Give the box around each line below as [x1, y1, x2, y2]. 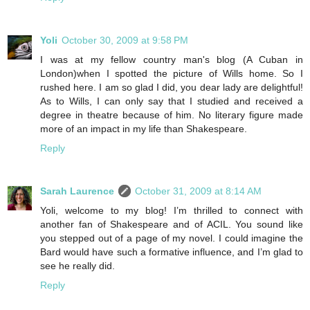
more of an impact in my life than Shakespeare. [40, 122, 247, 134]
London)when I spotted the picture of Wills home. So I [40, 67, 303, 79]
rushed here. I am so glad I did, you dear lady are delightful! [40, 81, 303, 93]
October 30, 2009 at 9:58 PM [62, 34, 188, 46]
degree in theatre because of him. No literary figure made [40, 109, 303, 120]
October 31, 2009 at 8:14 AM [135, 185, 262, 197]
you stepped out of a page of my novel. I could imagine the [40, 232, 303, 244]
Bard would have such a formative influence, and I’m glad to [40, 246, 303, 257]
